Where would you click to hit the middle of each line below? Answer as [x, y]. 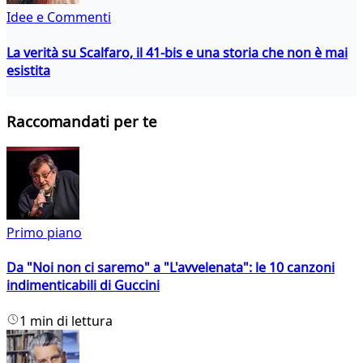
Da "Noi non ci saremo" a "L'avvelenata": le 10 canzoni [171, 268]
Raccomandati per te [82, 122]
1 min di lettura [66, 320]
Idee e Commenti [59, 17]
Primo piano [44, 233]
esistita [28, 70]
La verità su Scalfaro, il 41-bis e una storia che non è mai [177, 52]
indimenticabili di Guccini [83, 286]
